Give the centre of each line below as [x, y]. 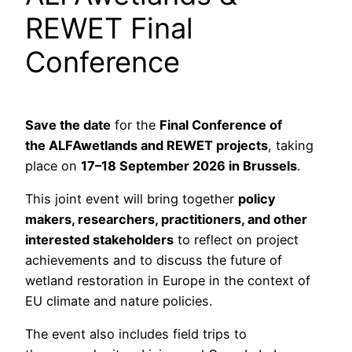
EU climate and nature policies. [121, 301]
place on [53, 165]
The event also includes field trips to [136, 334]
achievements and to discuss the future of [154, 260]
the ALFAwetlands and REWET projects [147, 145]
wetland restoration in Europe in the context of [168, 281]
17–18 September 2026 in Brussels [189, 165]
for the [135, 125]
